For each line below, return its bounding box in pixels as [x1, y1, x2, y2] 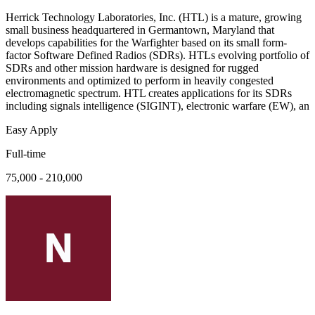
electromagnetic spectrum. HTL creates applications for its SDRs [6, 87, 292, 100]
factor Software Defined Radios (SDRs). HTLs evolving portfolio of [6, 49, 309, 62]
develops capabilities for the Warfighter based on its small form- [6, 37, 287, 49]
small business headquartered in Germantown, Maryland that [6, 24, 274, 37]
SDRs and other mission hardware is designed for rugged [6, 62, 259, 75]
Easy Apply [6, 124, 58, 136]
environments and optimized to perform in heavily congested [6, 75, 274, 87]
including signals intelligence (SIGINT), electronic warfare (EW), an [6, 100, 309, 112]
